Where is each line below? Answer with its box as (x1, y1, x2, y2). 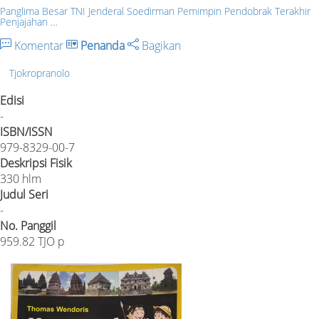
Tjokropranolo (9, 66, 70, 80)
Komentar (11, 38, 66, 53)
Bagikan (139, 38, 181, 53)
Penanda (80, 38, 125, 53)
